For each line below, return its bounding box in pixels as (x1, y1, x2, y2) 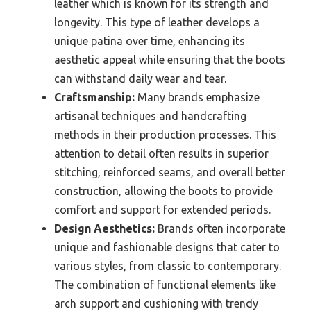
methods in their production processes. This (54, 128, 276, 141)
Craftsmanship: (54, 90, 135, 103)
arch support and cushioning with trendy (54, 296, 258, 310)
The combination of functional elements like (54, 278, 276, 291)
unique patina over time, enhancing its (54, 34, 245, 47)
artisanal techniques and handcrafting (54, 109, 246, 122)
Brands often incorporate (155, 221, 285, 235)
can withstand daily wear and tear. (54, 72, 226, 85)
